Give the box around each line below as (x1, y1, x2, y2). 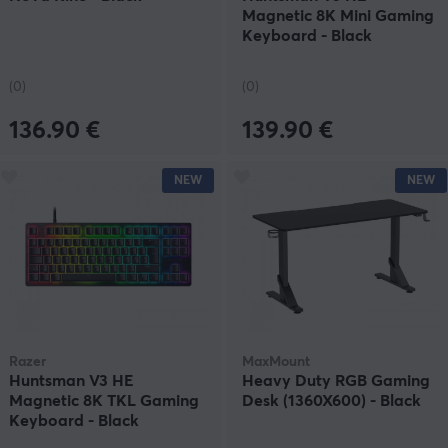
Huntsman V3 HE (9, 373, 134, 390)
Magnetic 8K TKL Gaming (9, 393, 199, 410)
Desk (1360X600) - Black (242, 393, 421, 410)
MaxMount (242, 355, 310, 370)
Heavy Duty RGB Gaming (242, 373, 430, 390)
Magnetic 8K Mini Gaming (242, 7, 434, 24)
